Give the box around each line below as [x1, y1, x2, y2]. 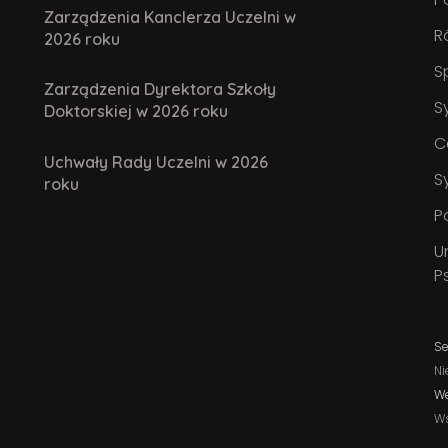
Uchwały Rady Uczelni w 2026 [44, 152, 268, 172]
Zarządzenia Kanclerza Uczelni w [44, 6, 296, 27]
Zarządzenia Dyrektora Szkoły [44, 79, 276, 100]
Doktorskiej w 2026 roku [44, 101, 228, 122]
